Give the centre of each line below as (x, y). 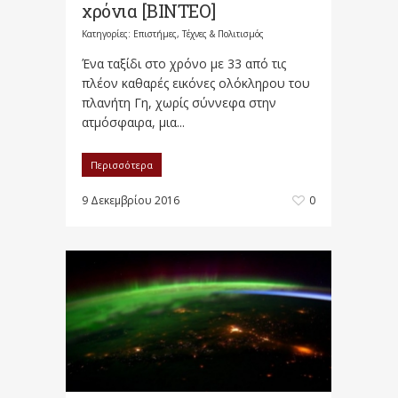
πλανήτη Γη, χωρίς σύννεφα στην (179, 103)
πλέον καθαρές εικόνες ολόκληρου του (196, 84)
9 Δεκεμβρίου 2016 (131, 201)
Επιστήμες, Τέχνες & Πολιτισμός (199, 34)
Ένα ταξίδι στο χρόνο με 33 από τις (184, 64)
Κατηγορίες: (107, 34)
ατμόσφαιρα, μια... (133, 123)
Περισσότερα (122, 165)
